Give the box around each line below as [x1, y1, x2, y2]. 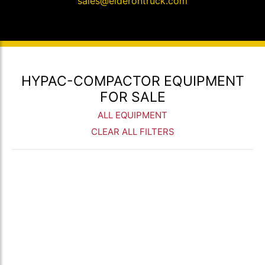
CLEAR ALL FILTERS [91, 126, 174, 137]
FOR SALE [99, 89, 166, 105]
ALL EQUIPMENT [98, 109, 167, 121]
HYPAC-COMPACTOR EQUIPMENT [21, 73, 244, 89]
